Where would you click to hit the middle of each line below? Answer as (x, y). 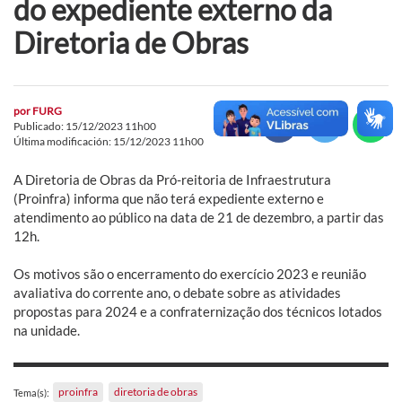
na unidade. (47, 330)
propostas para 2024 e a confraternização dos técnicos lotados (198, 311)
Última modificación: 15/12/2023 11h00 (109, 141)
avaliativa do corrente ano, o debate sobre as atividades (177, 292)
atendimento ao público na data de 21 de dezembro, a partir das (199, 217)
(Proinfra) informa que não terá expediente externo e (169, 198)
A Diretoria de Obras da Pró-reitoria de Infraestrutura (172, 179)
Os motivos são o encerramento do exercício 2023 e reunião (190, 273)
